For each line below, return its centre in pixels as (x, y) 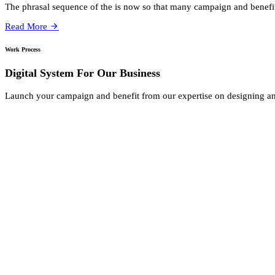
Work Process (23, 49)
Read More (27, 26)
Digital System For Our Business (83, 73)
